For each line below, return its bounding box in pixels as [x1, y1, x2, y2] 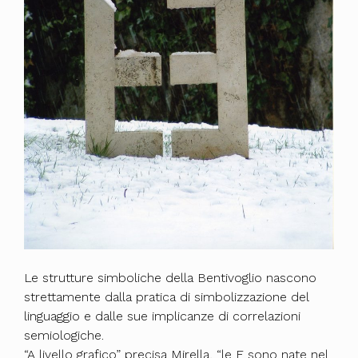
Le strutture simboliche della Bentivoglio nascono [24, 270, 316, 286]
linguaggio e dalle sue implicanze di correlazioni [24, 308, 300, 324]
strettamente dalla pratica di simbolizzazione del [24, 289, 308, 305]
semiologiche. [24, 328, 104, 344]
